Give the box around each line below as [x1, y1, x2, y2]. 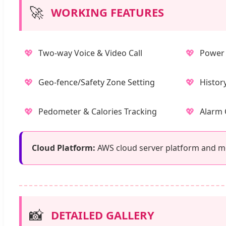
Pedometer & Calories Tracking [38, 105, 157, 117]
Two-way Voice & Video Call [38, 47, 142, 59]
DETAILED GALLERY [51, 207, 154, 222]
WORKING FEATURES [51, 4, 164, 20]
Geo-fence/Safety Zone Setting [38, 76, 155, 88]
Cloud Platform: [32, 142, 95, 153]
